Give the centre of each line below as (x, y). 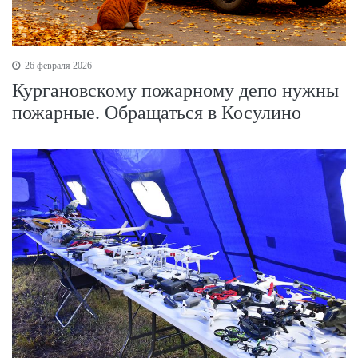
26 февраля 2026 (57, 66)
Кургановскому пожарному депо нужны (175, 91)
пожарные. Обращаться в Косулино (157, 113)
